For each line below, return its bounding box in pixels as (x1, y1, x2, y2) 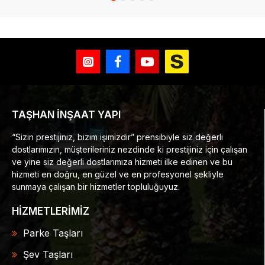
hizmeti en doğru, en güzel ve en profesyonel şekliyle (12, 169, 224, 180)
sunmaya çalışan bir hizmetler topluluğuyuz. (12, 182, 180, 192)
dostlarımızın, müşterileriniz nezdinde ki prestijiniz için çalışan (12, 144, 247, 155)
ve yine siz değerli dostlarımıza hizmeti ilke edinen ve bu (12, 157, 232, 167)
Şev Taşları (23, 248, 73, 261)
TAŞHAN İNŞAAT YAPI (12, 109, 121, 121)
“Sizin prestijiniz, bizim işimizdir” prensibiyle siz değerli (12, 132, 223, 143)
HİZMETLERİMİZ (12, 205, 89, 218)
